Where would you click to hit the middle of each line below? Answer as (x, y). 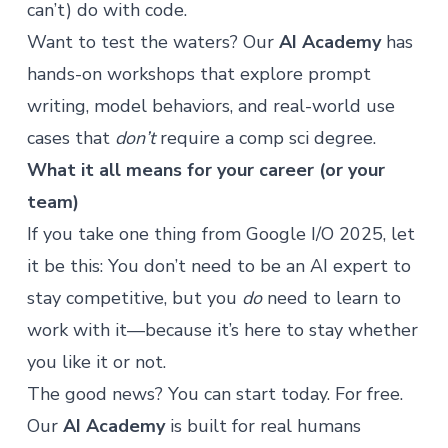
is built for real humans (262, 426)
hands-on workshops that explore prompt (198, 74)
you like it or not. (96, 362)
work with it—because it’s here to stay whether (222, 330)
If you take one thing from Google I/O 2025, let (220, 234)
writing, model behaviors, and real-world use (210, 106)
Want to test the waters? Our (152, 42)
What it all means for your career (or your (205, 170)
